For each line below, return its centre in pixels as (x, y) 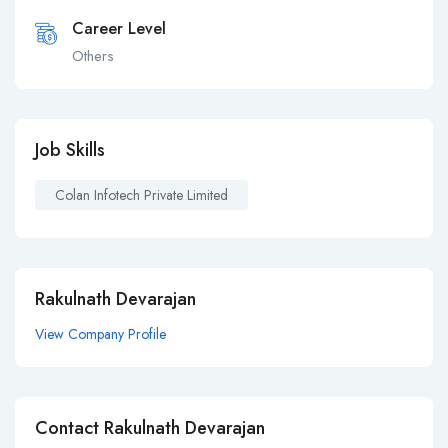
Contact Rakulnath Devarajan (150, 428)
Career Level (119, 29)
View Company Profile (100, 334)
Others (93, 56)
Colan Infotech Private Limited (141, 195)
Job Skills (70, 150)
